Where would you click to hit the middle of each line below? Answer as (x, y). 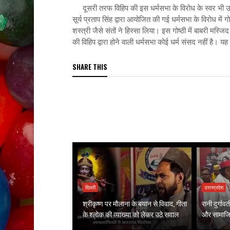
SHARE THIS (90, 67)
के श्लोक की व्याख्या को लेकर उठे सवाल (130, 214)
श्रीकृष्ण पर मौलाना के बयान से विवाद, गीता (135, 203)
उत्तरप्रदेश (214, 187)
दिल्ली (90, 187)
